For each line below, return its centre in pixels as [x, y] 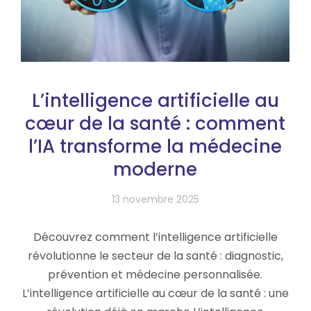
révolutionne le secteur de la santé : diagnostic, [155, 256]
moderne [155, 170]
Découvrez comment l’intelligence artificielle [155, 237]
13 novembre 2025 [155, 200]
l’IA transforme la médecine [155, 147]
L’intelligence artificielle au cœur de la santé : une [155, 294]
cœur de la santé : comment [155, 124]
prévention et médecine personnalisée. [155, 275]
